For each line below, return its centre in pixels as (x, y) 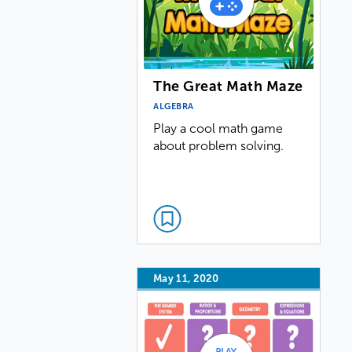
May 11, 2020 (186, 279)
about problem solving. (219, 145)
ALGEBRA (174, 106)
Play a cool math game (218, 128)
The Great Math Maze (228, 86)
